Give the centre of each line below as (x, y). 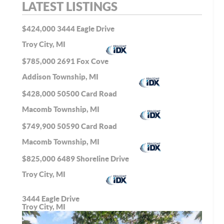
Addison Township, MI (61, 76)
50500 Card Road (87, 93)
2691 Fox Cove (83, 61)
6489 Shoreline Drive (93, 158)
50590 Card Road (87, 126)
